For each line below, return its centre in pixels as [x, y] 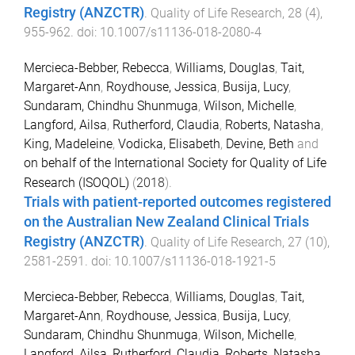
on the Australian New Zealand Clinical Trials [166, 222]
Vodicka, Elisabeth [169, 144]
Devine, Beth [260, 144]
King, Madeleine [68, 144]
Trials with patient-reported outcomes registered [177, 202]
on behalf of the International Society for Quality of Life [175, 163]
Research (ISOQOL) [76, 183]
